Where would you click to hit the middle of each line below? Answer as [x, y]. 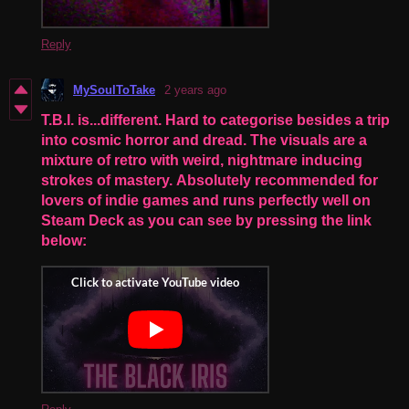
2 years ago [195, 89]
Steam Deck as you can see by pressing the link [206, 220]
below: [64, 240]
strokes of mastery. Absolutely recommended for [210, 180]
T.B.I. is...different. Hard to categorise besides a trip [215, 120]
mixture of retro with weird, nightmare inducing [202, 160]
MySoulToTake [114, 89]
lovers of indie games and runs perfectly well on [206, 200]
